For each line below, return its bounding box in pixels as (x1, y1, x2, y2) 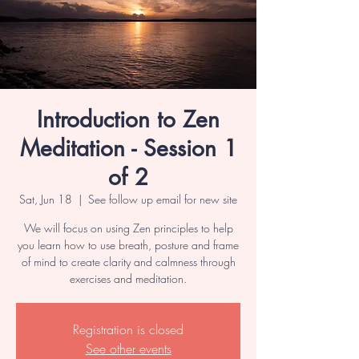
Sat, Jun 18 (19, 192, 72, 207)
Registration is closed (73, 321, 184, 338)
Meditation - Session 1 (19, 134, 237, 163)
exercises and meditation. (70, 271, 187, 286)
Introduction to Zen (37, 105, 220, 134)
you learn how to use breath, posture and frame (18, 237, 239, 252)
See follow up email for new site (88, 192, 237, 207)
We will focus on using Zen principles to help (23, 220, 233, 236)
